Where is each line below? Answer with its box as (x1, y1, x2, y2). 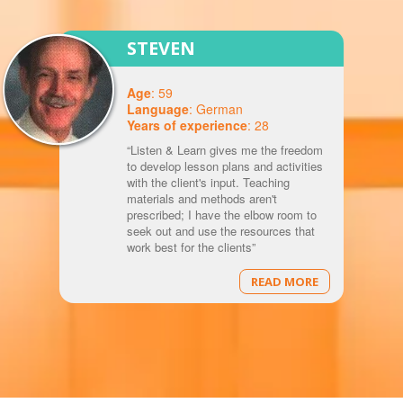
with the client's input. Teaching (126, 174, 290, 192)
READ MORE (251, 273, 319, 291)
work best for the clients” (126, 238, 255, 256)
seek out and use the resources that (126, 222, 315, 240)
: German (188, 100, 243, 119)
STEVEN (126, 36, 195, 61)
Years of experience (126, 116, 247, 135)
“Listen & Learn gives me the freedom (126, 141, 323, 159)
